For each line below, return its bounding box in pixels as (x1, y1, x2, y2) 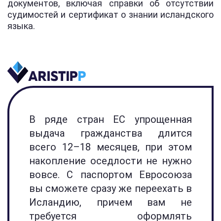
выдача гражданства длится (29, 127, 192, 139)
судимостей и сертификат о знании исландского (7, 9, 214, 20)
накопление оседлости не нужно (29, 154, 192, 167)
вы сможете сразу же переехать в (29, 182, 192, 194)
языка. (7, 20, 35, 31)
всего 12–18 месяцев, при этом (29, 141, 192, 153)
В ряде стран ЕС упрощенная (29, 113, 192, 125)
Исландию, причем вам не (29, 196, 192, 208)
